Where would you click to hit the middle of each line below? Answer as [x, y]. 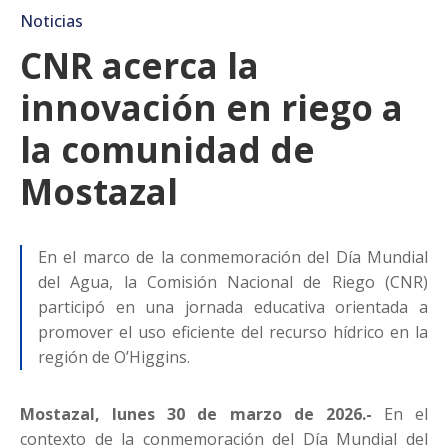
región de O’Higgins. [114, 357]
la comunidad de [167, 150]
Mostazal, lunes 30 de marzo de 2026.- [196, 414]
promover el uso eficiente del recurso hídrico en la [233, 332]
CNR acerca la [139, 66]
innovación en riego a [211, 108]
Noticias [51, 21]
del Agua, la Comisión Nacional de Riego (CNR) [233, 282]
